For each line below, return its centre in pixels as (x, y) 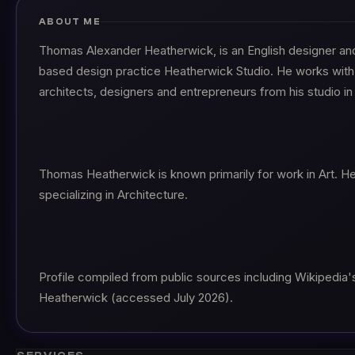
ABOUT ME (70, 21)
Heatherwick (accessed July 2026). (136, 298)
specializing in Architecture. (113, 195)
